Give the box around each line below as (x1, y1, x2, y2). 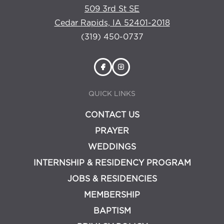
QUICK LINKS (88, 90, 135, 97)
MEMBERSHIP (84, 190, 140, 199)
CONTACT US (84, 110, 139, 119)
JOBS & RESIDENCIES (67, 174, 157, 183)
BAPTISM (93, 206, 131, 215)
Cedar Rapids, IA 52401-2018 (54, 18, 170, 27)
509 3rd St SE (84, 4, 139, 13)
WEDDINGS (88, 142, 136, 151)
